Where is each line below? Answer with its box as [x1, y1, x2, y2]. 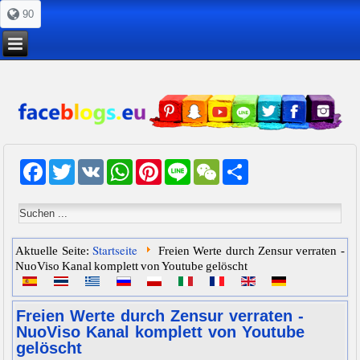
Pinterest [162, 166, 207, 178]
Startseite [92, 242, 138, 259]
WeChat [219, 166, 258, 178]
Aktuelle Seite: [15, 244, 93, 258]
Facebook [46, 166, 95, 178]
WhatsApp [133, 166, 184, 178]
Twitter [75, 166, 108, 178]
